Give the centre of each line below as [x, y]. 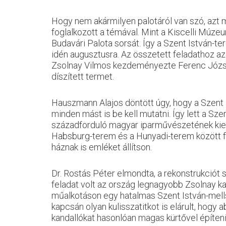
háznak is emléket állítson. [102, 147]
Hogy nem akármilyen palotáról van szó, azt [136, 21]
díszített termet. [84, 76]
